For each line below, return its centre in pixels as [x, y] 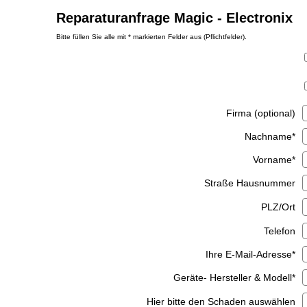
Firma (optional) [260, 113]
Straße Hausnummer [249, 183]
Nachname [268, 136]
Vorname [272, 160]
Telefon [279, 231]
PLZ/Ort [278, 207]
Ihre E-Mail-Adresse [248, 254]
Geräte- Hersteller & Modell [232, 278]
